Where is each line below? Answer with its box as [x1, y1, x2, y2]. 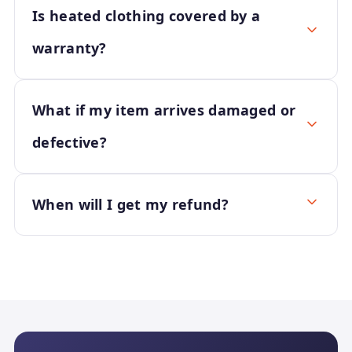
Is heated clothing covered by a [32, 6, 261, 25]
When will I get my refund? [32, 195, 229, 214]
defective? [32, 133, 108, 152]
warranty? [32, 38, 107, 57]
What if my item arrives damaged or [32, 101, 296, 119]
